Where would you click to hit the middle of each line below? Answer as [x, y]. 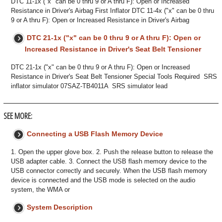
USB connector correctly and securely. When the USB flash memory [109, 171]
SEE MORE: [18, 116]
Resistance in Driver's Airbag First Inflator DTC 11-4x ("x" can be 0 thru [112, 11]
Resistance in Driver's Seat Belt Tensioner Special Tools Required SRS [114, 77]
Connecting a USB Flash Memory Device [95, 134]
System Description [60, 207]
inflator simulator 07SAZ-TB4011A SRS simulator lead [89, 86]
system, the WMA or [40, 190]
